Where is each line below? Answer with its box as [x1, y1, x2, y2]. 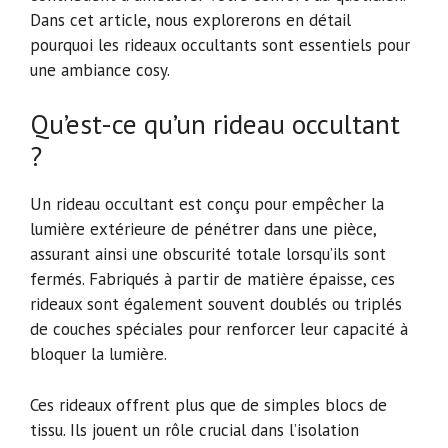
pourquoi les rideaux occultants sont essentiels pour [30, 33, 410, 56]
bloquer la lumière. [30, 343, 167, 366]
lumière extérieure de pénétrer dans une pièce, [30, 218, 376, 241]
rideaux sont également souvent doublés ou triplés [30, 293, 402, 316]
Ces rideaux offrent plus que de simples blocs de [30, 393, 387, 416]
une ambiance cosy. [30, 58, 170, 81]
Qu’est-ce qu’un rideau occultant [30, 107, 400, 142]
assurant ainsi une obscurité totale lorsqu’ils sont [30, 243, 386, 266]
